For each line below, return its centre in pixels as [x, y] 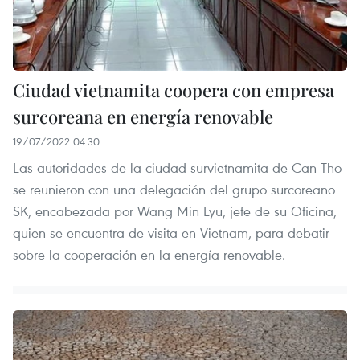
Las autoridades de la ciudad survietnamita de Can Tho [177, 167]
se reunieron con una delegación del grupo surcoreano [174, 189]
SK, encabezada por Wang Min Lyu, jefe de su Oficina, [175, 211]
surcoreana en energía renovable [143, 116]
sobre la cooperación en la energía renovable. [149, 254]
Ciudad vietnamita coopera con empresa [174, 90]
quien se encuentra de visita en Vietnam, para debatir [171, 232]
